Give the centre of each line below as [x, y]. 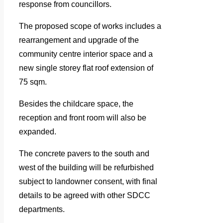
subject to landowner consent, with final [88, 181]
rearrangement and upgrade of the [79, 40]
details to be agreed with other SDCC [85, 195]
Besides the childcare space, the [76, 104]
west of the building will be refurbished [86, 167]
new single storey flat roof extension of [86, 68]
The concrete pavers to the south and [84, 153]
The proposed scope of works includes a [90, 26]
